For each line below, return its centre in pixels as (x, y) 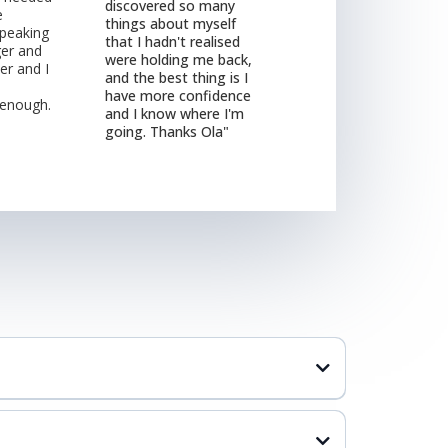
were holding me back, (179, 59)
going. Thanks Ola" (167, 131)
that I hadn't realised (173, 41)
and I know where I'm (175, 113)
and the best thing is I (177, 77)
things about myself (171, 23)
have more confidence (178, 95)
